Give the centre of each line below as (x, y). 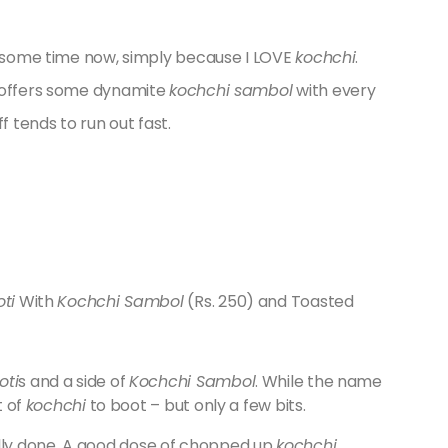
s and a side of (74, 381)
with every (334, 90)
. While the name (318, 381)
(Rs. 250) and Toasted (268, 301)
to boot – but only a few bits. (197, 405)
